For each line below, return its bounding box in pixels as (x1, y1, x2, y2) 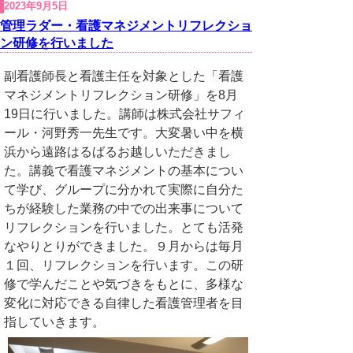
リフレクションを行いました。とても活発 (4, 221, 243, 235)
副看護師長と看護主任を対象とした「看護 (4, 69, 243, 84)
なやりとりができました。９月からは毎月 (4, 240, 243, 254)
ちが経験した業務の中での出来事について (4, 202, 243, 216)
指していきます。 (4, 315, 105, 329)
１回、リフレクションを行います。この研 (4, 258, 243, 273)
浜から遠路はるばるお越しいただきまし (4, 145, 231, 159)
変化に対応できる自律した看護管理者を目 (4, 296, 243, 310)
